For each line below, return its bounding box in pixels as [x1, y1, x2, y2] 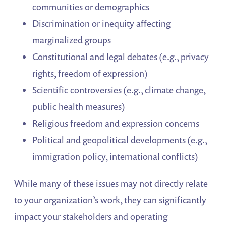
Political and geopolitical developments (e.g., [32, 133, 207, 146]
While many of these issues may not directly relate [14, 177, 208, 189]
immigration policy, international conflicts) [32, 150, 199, 162]
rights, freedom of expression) [32, 67, 148, 79]
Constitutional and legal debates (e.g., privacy [32, 50, 209, 63]
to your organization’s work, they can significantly [14, 193, 207, 206]
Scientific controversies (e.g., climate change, [32, 83, 206, 96]
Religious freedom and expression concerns [32, 117, 200, 129]
